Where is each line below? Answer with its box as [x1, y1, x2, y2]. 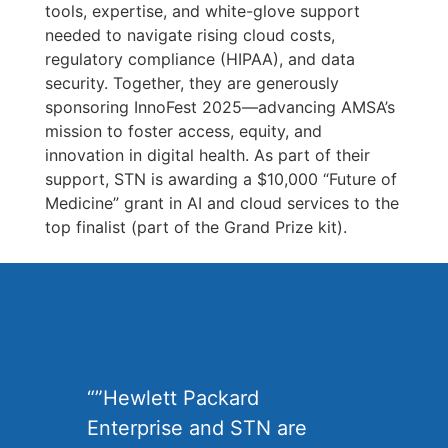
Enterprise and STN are [87, 415, 308, 440]
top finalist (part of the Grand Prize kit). [44, 216, 347, 237]
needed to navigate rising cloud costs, [44, 24, 335, 45]
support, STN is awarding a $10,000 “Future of [44, 168, 397, 189]
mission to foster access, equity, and [44, 120, 322, 141]
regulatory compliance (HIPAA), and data [44, 48, 355, 69]
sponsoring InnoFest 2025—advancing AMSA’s [44, 96, 395, 117]
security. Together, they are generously [44, 72, 339, 93]
